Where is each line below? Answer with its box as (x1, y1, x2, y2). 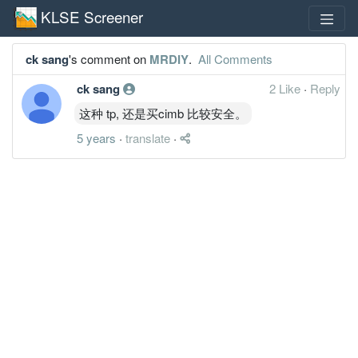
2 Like (269, 79, 304, 97)
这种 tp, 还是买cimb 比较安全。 (79, 104, 247, 121)
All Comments (195, 50, 272, 67)
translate (125, 129, 170, 146)
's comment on (69, 50, 149, 67)
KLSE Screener (41, 5, 143, 27)
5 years (77, 129, 116, 146)
